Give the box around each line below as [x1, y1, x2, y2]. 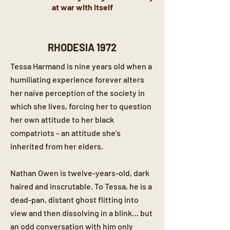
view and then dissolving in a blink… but [10, 208, 152, 218]
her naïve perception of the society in [10, 88, 145, 98]
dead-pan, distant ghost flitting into [10, 195, 139, 204]
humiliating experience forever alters [10, 74, 144, 84]
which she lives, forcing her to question [10, 101, 151, 111]
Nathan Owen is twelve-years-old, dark [10, 168, 149, 178]
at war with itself [51, 2, 113, 12]
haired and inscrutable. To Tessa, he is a [10, 181, 152, 191]
